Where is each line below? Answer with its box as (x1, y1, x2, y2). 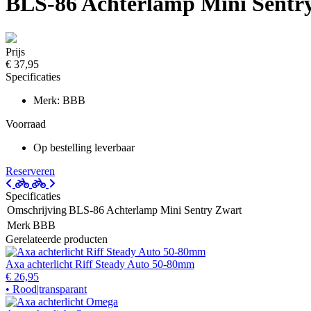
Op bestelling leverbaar (33, 141, 135, 153)
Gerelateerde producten (6, 233, 108, 245)
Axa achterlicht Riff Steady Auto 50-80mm (6, 258, 194, 270)
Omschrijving (7, 203, 67, 216)
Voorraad (6, 117, 46, 130)
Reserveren (6, 165, 55, 177)
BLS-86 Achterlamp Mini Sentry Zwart (69, 203, 242, 216)
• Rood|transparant (6, 283, 87, 295)
